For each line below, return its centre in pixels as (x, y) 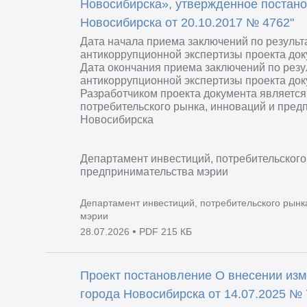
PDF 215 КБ (166, 232)
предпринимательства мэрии (155, 172)
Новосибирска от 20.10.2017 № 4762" (187, 23)
